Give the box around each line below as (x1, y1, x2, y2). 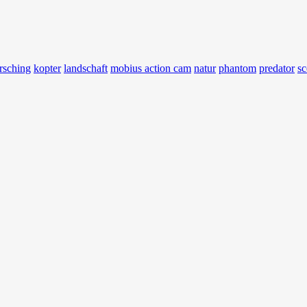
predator (259, 62, 295, 75)
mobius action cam (110, 62, 191, 75)
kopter (34, 62, 61, 75)
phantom (219, 62, 256, 75)
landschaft (64, 62, 108, 75)
